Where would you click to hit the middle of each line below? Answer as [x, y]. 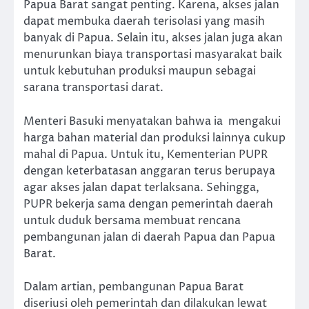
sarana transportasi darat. [93, 88]
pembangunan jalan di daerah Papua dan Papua [149, 237]
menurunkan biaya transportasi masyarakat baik [153, 55]
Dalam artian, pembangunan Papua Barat [133, 287]
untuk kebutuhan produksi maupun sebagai [140, 71]
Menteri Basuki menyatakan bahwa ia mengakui [152, 121]
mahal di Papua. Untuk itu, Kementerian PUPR [146, 154]
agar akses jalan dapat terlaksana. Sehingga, [141, 187]
